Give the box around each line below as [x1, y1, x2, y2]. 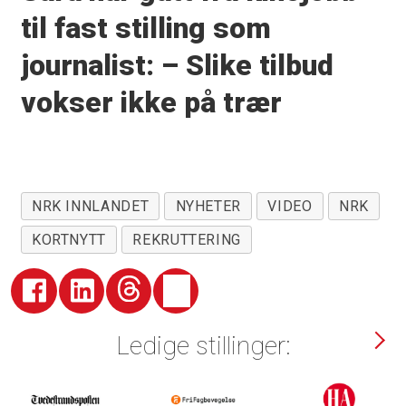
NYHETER [175, 197, 242, 215]
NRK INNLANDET [31, 197, 150, 215]
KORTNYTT [31, 230, 106, 248]
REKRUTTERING [132, 230, 241, 248]
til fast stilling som [20, 11, 271, 45]
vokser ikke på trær [20, 85, 282, 120]
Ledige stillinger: [115, 330, 291, 361]
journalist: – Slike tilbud [20, 48, 333, 82]
